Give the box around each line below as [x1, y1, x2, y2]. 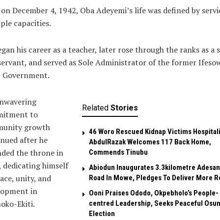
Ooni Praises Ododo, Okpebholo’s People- [88, 188, 219, 197]
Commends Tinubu [88, 147, 148, 157]
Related [82, 103, 109, 112]
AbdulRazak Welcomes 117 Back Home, [88, 137, 211, 146]
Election [88, 209, 115, 218]
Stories [110, 103, 138, 112]
